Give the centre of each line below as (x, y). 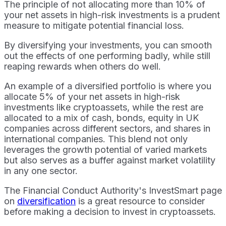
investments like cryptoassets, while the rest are (104, 107)
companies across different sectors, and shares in (107, 128)
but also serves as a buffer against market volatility (110, 160)
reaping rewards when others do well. (82, 66)
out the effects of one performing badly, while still (107, 55)
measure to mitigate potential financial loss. (94, 25)
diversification (46, 201)
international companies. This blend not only (96, 139)
